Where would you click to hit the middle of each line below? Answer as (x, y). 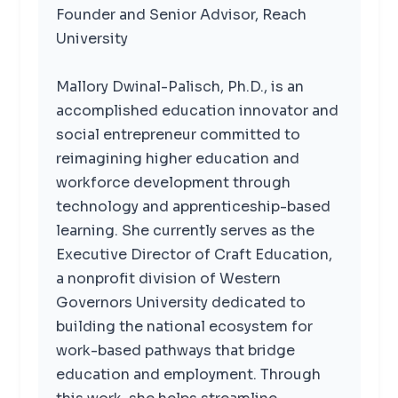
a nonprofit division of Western (168, 278)
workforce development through (173, 182)
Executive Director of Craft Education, (194, 254)
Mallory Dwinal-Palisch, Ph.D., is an (179, 86)
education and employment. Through (188, 374)
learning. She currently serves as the (185, 230)
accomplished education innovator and (197, 110)
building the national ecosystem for (184, 326)
